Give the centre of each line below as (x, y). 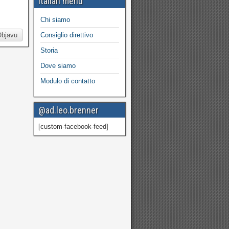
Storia (49, 50)
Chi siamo (55, 20)
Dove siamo (58, 66)
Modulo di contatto (68, 81)
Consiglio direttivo (67, 35)
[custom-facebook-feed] (73, 127)
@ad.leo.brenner (68, 110)
